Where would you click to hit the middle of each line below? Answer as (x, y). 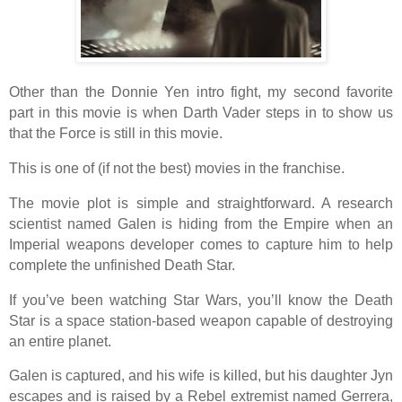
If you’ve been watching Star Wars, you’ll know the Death (201, 300)
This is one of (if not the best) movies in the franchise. (177, 168)
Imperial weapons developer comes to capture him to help (201, 244)
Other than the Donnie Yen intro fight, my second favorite (201, 92)
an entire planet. (60, 341)
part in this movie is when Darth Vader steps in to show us (201, 113)
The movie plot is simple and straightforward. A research (201, 203)
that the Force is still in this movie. (116, 134)
